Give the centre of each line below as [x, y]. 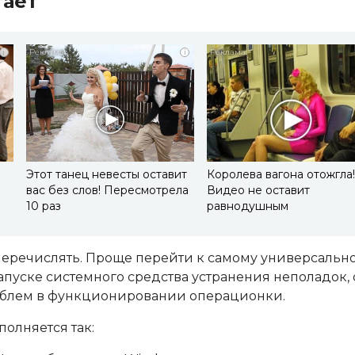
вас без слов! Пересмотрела [107, 191]
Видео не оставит [259, 191]
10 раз [43, 206]
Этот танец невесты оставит [106, 175]
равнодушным [248, 206]
